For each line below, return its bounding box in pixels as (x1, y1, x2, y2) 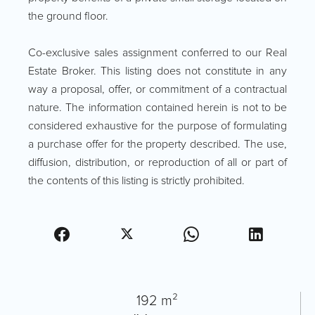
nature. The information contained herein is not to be (28, 102, 287, 114)
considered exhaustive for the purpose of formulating (28, 120, 287, 132)
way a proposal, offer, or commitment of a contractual (28, 84, 287, 96)
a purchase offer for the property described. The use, (28, 139, 287, 150)
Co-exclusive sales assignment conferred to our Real (28, 47, 287, 59)
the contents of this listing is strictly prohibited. (28, 175, 245, 187)
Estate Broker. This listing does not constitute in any (28, 65, 287, 77)
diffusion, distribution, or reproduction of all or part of (28, 157, 287, 169)
